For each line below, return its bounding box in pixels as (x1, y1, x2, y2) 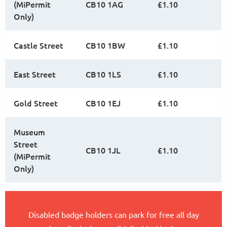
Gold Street (14, 97, 58, 108)
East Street (14, 68, 56, 80)
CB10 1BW (86, 40, 125, 51)
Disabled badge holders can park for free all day (28, 209, 199, 219)
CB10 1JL (86, 144, 121, 156)
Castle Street (14, 40, 63, 51)
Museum (14, 126, 45, 137)
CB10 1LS (86, 68, 121, 80)
